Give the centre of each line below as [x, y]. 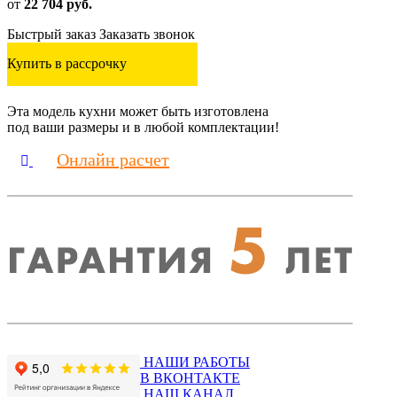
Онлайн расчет [113, 159]
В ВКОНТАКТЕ [190, 378]
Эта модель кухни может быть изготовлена [138, 111]
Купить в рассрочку [67, 63]
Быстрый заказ [51, 34]
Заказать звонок [147, 34]
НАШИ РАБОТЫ [197, 362]
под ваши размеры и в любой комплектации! [143, 127]
